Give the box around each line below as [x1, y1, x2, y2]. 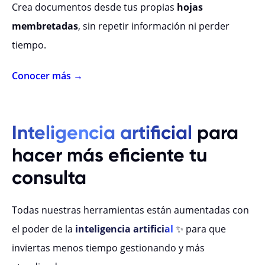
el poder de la [12, 222, 75, 236]
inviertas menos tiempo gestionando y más [12, 241, 205, 255]
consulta [12, 166, 86, 189]
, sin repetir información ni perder [78, 20, 230, 33]
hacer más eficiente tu [12, 144, 207, 167]
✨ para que [176, 222, 226, 236]
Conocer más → [12, 69, 83, 83]
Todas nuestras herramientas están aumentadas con [12, 203, 249, 217]
